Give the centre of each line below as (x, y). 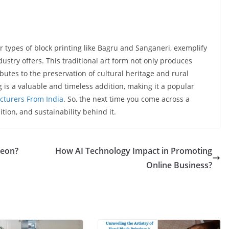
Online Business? (179, 165)
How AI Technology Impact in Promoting (134, 151)
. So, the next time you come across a (127, 99)
